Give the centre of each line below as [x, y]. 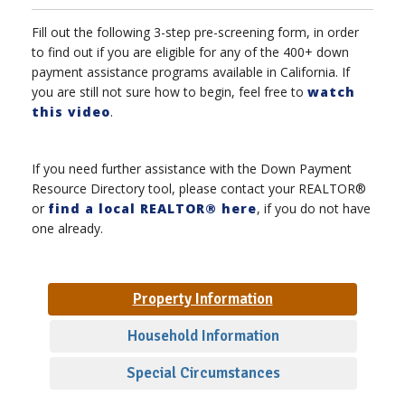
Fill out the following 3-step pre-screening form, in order [195, 33]
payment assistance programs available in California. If [191, 72]
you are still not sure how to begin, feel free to [170, 92]
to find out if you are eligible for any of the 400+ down [190, 52]
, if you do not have [314, 208]
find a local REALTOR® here [152, 208]
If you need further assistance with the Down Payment [192, 168]
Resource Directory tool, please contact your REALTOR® [199, 188]
